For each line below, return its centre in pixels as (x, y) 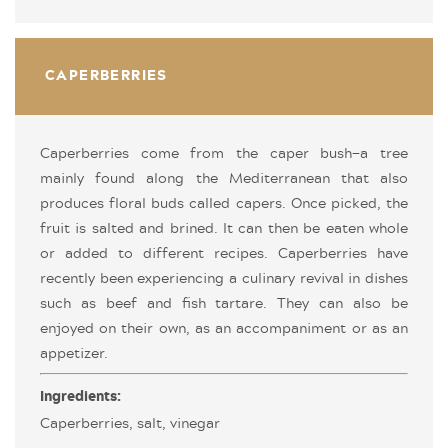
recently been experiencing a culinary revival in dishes (224, 276)
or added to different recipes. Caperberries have (224, 251)
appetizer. (74, 351)
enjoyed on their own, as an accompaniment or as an (224, 326)
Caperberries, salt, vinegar (130, 421)
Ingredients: (80, 396)
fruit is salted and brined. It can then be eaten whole (224, 226)
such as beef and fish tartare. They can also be (224, 301)
